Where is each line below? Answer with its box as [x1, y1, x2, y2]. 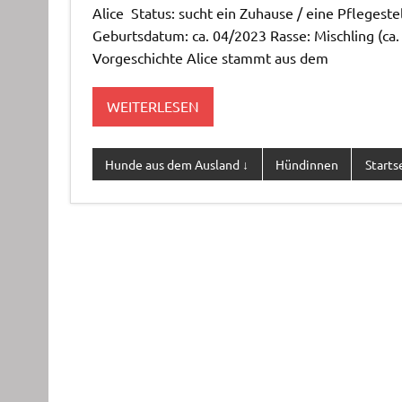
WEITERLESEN [106, 97, 199, 116]
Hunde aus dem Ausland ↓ [105, 155, 249, 172]
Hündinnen [275, 155, 338, 172]
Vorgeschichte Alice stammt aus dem [92, 48, 328, 66]
